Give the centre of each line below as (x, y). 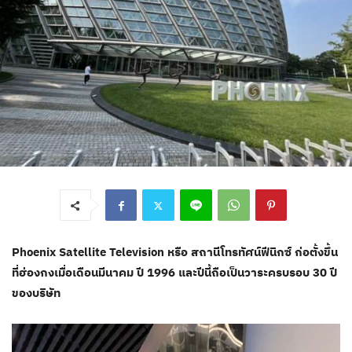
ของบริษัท (36, 293)
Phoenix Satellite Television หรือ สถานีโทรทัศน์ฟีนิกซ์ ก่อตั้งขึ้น (175, 252)
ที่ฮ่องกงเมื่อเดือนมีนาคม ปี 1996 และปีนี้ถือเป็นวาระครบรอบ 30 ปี (174, 273)
